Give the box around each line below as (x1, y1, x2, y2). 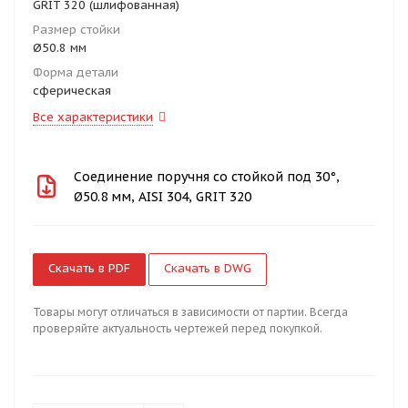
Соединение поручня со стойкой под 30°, (74, 168, 341, 185)
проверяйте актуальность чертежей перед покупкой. (33, 321, 322, 335)
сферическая (33, 83, 111, 98)
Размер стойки (33, 22, 120, 37)
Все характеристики (33, 109, 153, 125)
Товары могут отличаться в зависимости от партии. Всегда (33, 305, 348, 319)
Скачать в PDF (48, 260, 130, 276)
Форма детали (33, 65, 118, 80)
